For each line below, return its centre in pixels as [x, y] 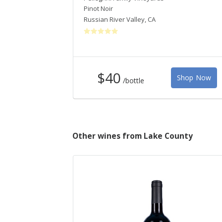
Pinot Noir [98, 9]
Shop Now [194, 78]
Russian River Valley [114, 19]
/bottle [134, 80]
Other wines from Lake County [133, 136]
